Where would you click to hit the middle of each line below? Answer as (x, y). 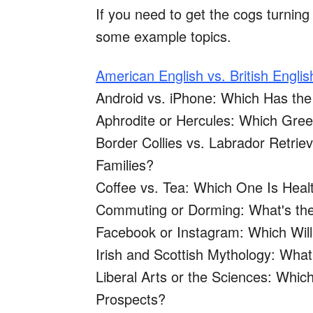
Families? (125, 165)
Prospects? (131, 299)
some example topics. (163, 36)
